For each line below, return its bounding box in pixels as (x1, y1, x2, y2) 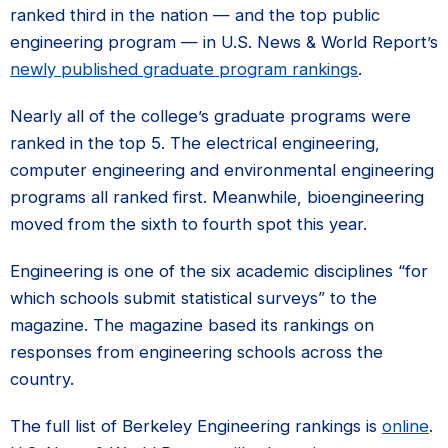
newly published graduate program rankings (10, 58, 358, 79)
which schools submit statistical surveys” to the (10, 287, 377, 308)
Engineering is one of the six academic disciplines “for (10, 260, 428, 281)
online (382, 415, 429, 436)
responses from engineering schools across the (10, 341, 383, 362)
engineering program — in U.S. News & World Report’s (10, 31, 438, 52)
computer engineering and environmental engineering (10, 159, 434, 180)
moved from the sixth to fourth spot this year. (10, 213, 367, 234)
